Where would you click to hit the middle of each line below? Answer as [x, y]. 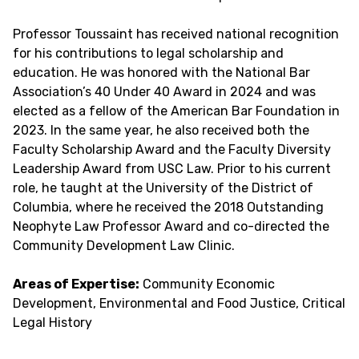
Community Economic [207, 284]
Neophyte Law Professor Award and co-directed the [171, 226]
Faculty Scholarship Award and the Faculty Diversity [172, 149]
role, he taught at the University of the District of [163, 188]
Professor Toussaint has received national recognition [176, 34]
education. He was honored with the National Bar [161, 73]
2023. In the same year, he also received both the [161, 130]
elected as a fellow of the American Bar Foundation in [176, 111]
